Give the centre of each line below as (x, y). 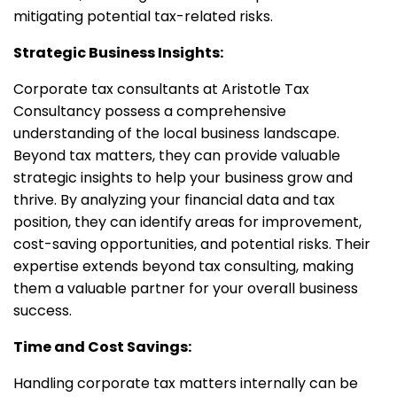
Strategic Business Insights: (118, 53)
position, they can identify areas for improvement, (187, 222)
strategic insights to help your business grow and (183, 178)
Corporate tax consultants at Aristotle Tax (161, 90)
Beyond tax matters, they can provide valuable (177, 156)
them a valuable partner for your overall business (186, 289)
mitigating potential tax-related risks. (143, 17)
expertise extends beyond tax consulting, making (183, 267)
